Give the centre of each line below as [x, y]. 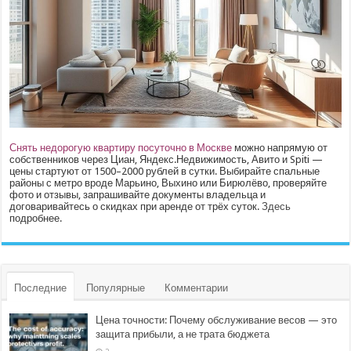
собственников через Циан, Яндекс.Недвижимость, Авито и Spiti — [166, 159]
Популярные [116, 288]
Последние [41, 288]
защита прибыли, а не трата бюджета [183, 334]
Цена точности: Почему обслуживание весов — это [217, 320]
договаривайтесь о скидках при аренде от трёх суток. [136, 206]
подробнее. [36, 218]
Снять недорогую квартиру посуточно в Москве [121, 147]
